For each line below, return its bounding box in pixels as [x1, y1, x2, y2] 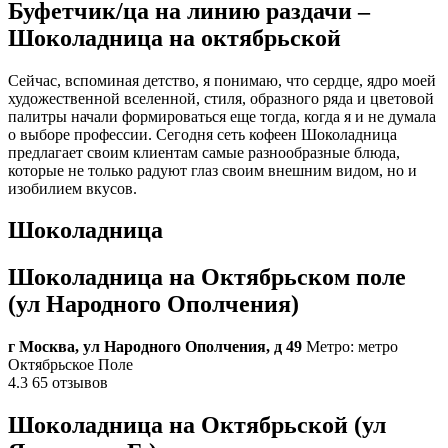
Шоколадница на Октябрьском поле [8, 264, 406, 291]
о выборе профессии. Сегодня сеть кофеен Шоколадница [8, 125, 397, 143]
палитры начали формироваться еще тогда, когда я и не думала [8, 107, 436, 125]
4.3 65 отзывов [8, 374, 108, 392]
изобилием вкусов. [8, 179, 137, 197]
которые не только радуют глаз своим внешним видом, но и [8, 161, 417, 179]
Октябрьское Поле [8, 356, 133, 374]
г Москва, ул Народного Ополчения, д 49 [8, 338, 302, 356]
